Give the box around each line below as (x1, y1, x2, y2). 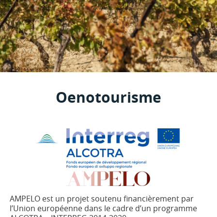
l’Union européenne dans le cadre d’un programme (10, 203, 197, 214)
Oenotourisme (56, 87, 161, 107)
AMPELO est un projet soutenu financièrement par (10, 193, 194, 204)
